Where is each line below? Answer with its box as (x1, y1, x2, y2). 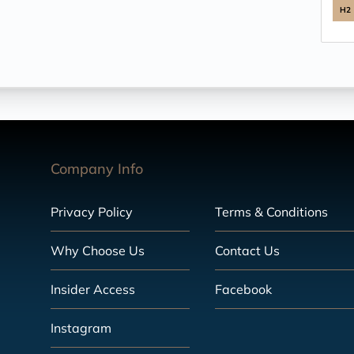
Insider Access (51, 281, 135, 297)
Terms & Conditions (215, 204, 328, 220)
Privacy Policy (51, 204, 133, 220)
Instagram (51, 320, 111, 336)
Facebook (215, 281, 272, 297)
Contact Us (215, 243, 280, 258)
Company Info (51, 160, 143, 178)
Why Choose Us (51, 243, 145, 258)
